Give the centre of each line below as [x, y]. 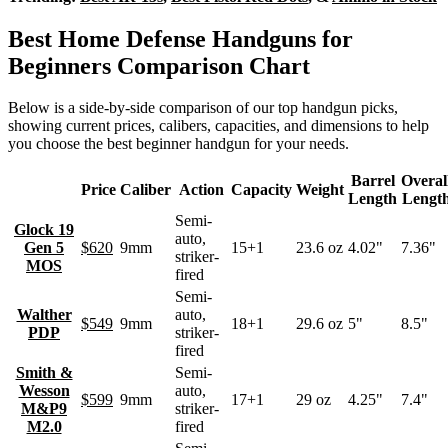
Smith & [44, 373]
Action [201, 190]
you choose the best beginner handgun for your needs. [178, 144]
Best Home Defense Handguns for [180, 38]
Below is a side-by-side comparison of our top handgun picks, [203, 108]
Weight [320, 190]
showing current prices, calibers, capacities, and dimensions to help [218, 126]
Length [372, 199]
